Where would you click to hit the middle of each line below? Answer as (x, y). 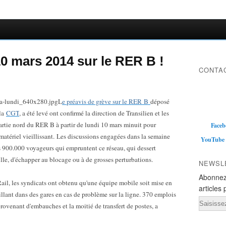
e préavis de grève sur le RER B (106, 101)
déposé (160, 101)
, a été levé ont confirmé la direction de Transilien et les (94, 113)
